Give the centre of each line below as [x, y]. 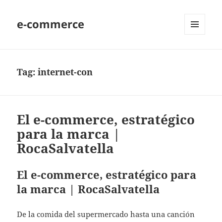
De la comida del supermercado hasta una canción [106, 214]
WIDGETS [198, 55]
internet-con [65, 72]
